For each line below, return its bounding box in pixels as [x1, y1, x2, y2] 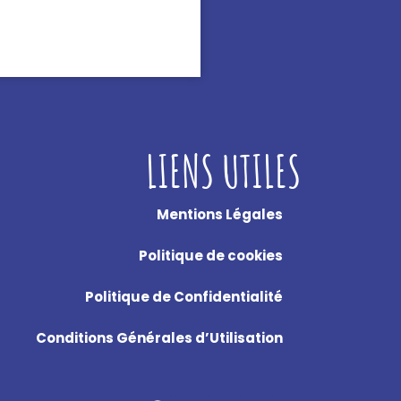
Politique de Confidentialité [84, 286, 283, 306]
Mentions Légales [156, 204, 283, 224]
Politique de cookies [138, 245, 283, 265]
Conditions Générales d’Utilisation [35, 328, 283, 347]
